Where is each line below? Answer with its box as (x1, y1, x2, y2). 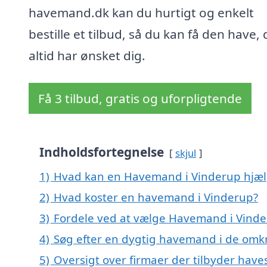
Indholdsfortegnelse (39, 144, 164, 161)
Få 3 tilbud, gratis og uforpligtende (38, 90, 242, 107)
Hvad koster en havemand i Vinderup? (54, 190, 258, 205)
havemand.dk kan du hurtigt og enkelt (29, 4, 254, 21)
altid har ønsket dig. (29, 47, 145, 64)
